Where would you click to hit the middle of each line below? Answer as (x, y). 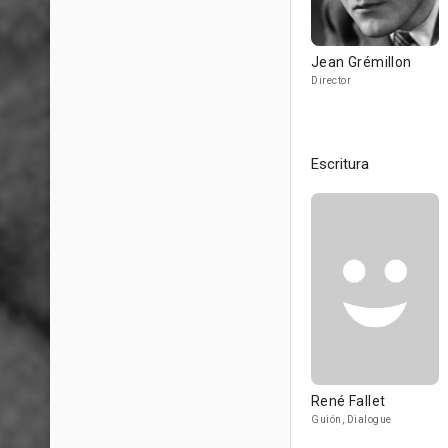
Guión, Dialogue (351, 419)
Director (331, 80)
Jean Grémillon (361, 62)
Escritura (340, 164)
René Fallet (348, 401)
